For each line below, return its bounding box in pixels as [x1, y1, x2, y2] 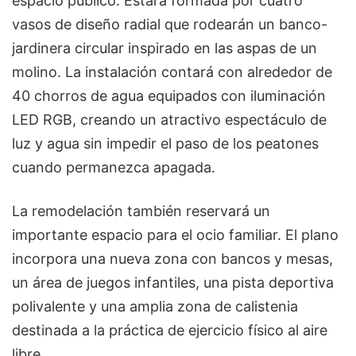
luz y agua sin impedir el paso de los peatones [12, 134, 319, 152]
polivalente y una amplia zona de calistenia [12, 297, 298, 315]
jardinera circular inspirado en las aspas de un [12, 39, 317, 56]
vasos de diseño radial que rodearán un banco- [12, 15, 327, 33]
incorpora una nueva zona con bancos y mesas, [12, 250, 333, 267]
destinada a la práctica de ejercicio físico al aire [12, 321, 327, 339]
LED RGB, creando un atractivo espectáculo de [12, 110, 327, 128]
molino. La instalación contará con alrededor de [12, 63, 332, 80]
